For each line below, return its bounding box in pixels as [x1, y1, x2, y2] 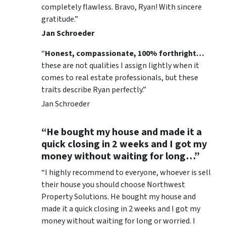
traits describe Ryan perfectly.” [41, 84, 146, 95]
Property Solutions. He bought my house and [41, 191, 196, 202]
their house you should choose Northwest [41, 179, 185, 190]
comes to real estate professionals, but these [41, 72, 198, 83]
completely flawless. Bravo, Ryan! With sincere [41, 1, 202, 13]
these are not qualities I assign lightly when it [41, 60, 199, 71]
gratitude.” [41, 13, 78, 25]
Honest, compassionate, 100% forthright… [45, 47, 204, 59]
